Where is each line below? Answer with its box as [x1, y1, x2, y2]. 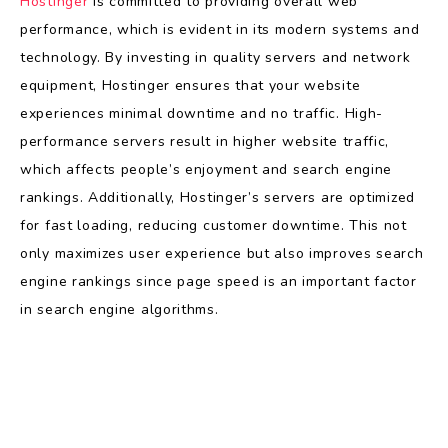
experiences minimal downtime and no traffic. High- [20, 103, 384, 123]
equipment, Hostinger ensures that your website [20, 75, 361, 95]
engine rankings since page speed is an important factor [20, 271, 417, 291]
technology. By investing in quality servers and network [20, 47, 411, 67]
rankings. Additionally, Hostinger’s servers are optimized [20, 187, 415, 207]
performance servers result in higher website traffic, [20, 131, 390, 151]
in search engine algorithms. [20, 299, 219, 319]
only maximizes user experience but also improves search [20, 243, 424, 263]
